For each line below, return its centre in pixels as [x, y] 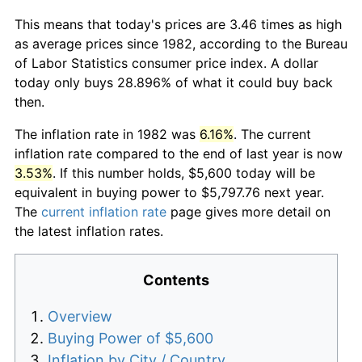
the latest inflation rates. [89, 231]
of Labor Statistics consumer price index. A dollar [166, 63]
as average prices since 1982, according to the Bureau [181, 43]
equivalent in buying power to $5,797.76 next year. [169, 192]
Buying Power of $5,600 [130, 338]
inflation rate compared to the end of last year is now [179, 153]
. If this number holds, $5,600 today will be [184, 173]
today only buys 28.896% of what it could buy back [174, 82]
